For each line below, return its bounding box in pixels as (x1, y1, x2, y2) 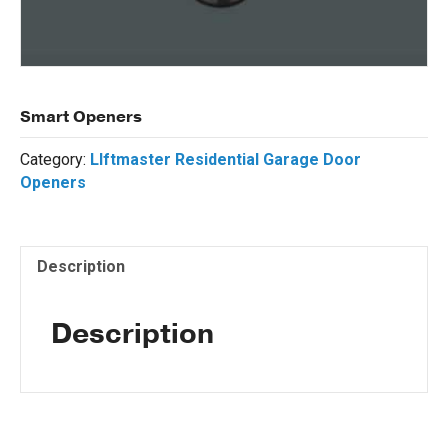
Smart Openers (20, 105, 142, 128)
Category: (20, 149, 90, 169)
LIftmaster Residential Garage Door (90, 149, 361, 169)
